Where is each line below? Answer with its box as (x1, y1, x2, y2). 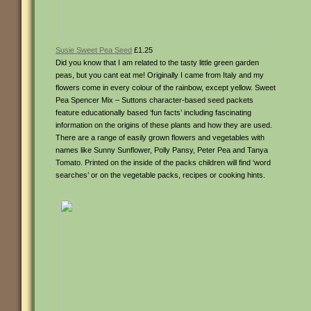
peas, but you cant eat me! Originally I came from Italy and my (56, 71, 264, 79)
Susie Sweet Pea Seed (56, 46, 132, 54)
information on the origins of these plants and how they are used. (56, 121, 272, 129)
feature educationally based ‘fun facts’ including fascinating (56, 108, 251, 117)
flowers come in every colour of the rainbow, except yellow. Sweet (56, 83, 276, 92)
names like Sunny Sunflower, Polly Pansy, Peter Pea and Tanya (56, 146, 268, 154)
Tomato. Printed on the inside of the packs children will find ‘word (56, 158, 271, 167)
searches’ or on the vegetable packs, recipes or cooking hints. (56, 171, 265, 179)
